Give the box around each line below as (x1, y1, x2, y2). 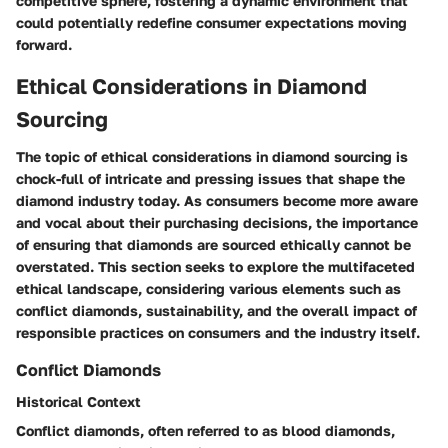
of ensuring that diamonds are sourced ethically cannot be (16, 236, 411, 253)
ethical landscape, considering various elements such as (16, 280, 401, 297)
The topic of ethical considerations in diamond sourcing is (16, 148, 408, 165)
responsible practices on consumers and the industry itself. (16, 324, 420, 341)
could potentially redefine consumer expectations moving (16, 13, 407, 31)
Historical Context (16, 393, 141, 411)
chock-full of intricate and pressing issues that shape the (16, 170, 405, 187)
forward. (16, 35, 72, 53)
